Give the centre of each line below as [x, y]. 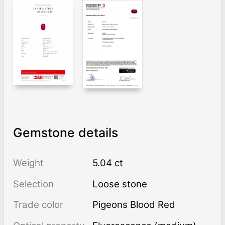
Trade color [38, 205]
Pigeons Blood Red [134, 205]
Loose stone [123, 184]
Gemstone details [65, 133]
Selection [33, 184]
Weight [28, 163]
